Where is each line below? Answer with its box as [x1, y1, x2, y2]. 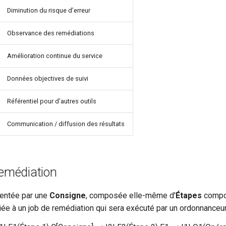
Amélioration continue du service [7, 52, 102, 60]
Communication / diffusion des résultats [7, 120, 125, 128]
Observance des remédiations [7, 29, 94, 37]
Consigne [49, 191, 86, 201]
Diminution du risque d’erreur [7, 7, 90, 15]
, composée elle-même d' [86, 191, 176, 201]
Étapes [176, 191, 202, 201]
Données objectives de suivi [7, 75, 88, 83]
